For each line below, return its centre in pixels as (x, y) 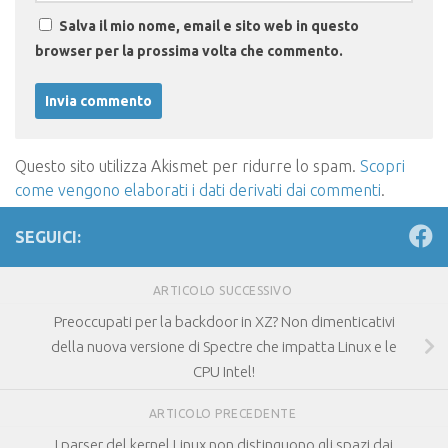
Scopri (382, 166)
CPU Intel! (224, 372)
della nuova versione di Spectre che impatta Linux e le (224, 347)
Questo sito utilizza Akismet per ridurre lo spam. (187, 166)
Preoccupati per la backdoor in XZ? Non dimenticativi (224, 322)
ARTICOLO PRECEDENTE (224, 413)
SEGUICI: (48, 237)
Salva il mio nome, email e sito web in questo (209, 26)
